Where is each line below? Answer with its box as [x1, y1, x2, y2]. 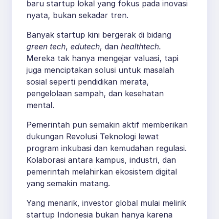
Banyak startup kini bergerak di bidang [26, 30, 171, 40]
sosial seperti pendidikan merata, [26, 77, 149, 87]
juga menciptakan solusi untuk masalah [26, 65, 174, 75]
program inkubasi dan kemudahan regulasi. [26, 143, 187, 153]
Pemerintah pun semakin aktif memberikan [26, 120, 188, 130]
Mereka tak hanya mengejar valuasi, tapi [26, 53, 178, 64]
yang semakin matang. [26, 178, 110, 189]
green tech [26, 42, 66, 52]
